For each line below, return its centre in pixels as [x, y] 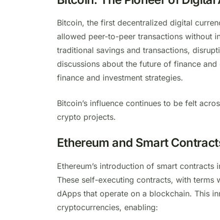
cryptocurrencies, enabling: [108, 207]
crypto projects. [86, 117]
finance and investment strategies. [120, 78]
